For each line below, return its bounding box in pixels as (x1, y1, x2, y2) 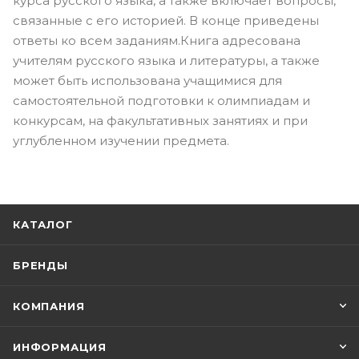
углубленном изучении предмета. (13, 132, 229, 148)
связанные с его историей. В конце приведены (13, 12, 319, 28)
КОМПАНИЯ (13, 299, 85, 313)
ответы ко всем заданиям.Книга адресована (13, 32, 301, 48)
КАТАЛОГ (13, 217, 73, 231)
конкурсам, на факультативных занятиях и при (13, 112, 308, 128)
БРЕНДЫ (13, 258, 68, 272)
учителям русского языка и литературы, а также (13, 52, 320, 68)
